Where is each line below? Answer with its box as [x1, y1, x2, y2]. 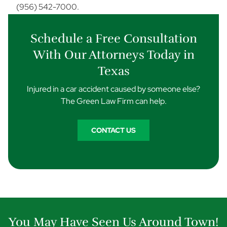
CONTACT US [91, 126, 136, 135]
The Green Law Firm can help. [60, 96, 167, 106]
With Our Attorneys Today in [32, 47, 195, 62]
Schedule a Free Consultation [30, 31, 197, 46]
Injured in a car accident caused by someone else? [27, 84, 200, 94]
